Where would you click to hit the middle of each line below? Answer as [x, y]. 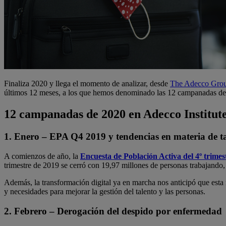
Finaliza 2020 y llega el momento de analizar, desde [87, 84]
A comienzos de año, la [42, 156]
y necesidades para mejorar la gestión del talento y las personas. [105, 191]
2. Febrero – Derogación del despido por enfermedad [113, 211]
